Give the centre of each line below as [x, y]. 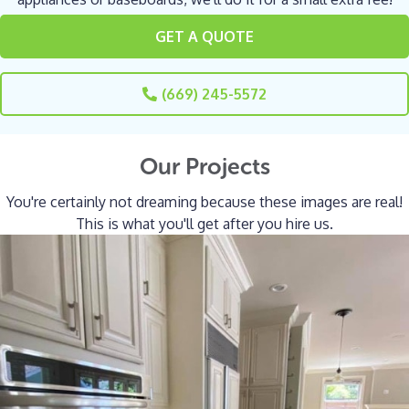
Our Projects [204, 166]
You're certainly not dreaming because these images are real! [204, 201]
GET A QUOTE [204, 36]
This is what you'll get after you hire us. [204, 223]
